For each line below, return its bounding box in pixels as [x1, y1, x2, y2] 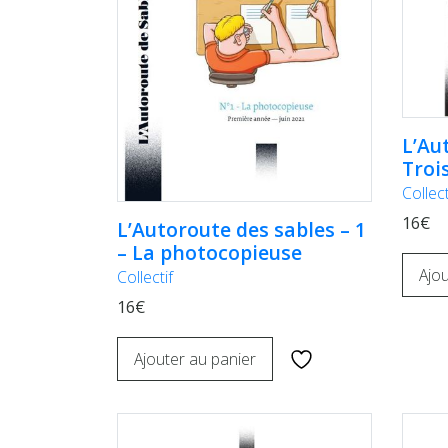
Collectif [117, 265, 173, 288]
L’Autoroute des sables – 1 [117, 215, 366, 243]
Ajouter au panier [134, 348, 256, 371]
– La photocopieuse [117, 238, 302, 266]
